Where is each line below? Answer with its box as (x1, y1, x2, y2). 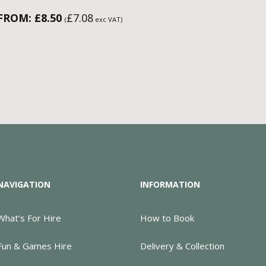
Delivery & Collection (140, 239, 224, 252)
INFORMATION (140, 178, 200, 190)
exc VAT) (93, 14, 122, 24)
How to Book (140, 211, 194, 224)
